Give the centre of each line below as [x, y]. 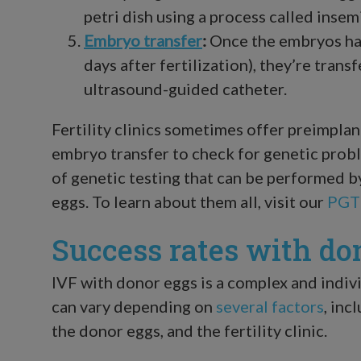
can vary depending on [134, 306]
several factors [270, 306]
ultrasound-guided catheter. [185, 88]
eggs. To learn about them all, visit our [189, 201]
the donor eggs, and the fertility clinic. [189, 330]
